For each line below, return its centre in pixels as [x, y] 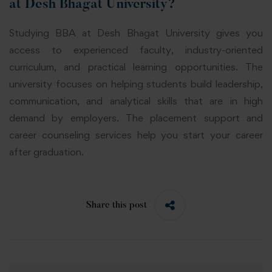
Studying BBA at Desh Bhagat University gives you [136, 33]
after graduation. [46, 152]
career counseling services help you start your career [136, 135]
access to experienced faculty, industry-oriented [136, 50]
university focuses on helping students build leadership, [136, 84]
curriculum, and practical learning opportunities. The [136, 67]
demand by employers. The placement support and [136, 118]
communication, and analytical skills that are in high [136, 101]
